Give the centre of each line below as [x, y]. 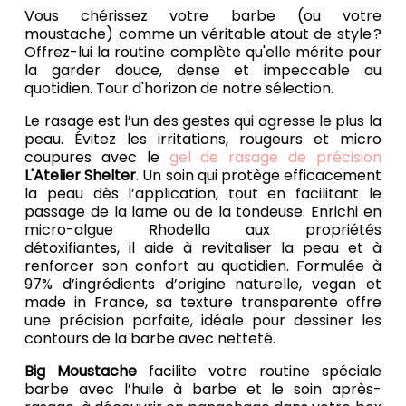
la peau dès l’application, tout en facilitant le [203, 194]
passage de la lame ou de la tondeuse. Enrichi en [203, 212]
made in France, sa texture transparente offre [203, 303]
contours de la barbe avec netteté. [152, 339]
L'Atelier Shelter [81, 176]
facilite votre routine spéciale [259, 372]
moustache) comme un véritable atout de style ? [203, 34]
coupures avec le [97, 158]
